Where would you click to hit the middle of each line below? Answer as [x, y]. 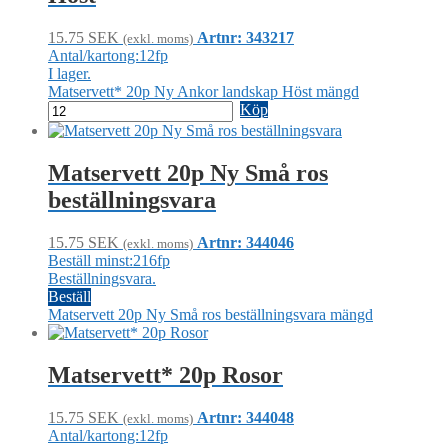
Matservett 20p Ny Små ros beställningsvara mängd [210, 314]
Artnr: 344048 [245, 417]
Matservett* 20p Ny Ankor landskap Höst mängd [203, 92]
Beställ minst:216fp [109, 260]
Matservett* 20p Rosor [165, 374]
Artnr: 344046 [245, 242]
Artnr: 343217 [245, 38]
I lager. [69, 74]
